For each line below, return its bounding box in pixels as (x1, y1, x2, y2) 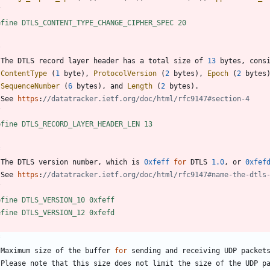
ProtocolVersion (93, 69, 157, 78)
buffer (85, 246, 110, 256)
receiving (182, 246, 220, 256)
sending (131, 246, 161, 256)
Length (127, 82, 152, 91)
